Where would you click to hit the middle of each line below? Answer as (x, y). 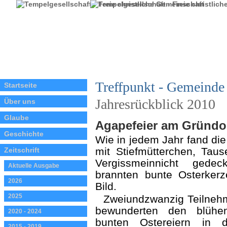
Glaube (16, 118)
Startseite (21, 85)
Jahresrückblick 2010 (155, 104)
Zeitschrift (22, 150)
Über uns (20, 101)
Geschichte (24, 134)
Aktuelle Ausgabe (34, 166)
